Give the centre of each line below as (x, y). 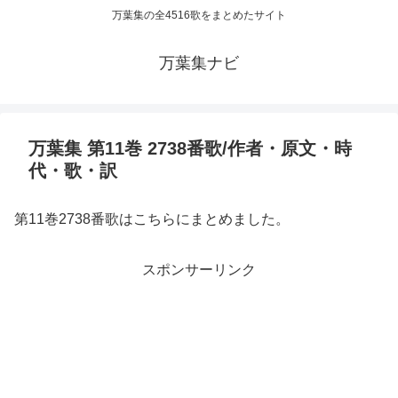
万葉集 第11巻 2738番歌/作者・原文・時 (190, 149)
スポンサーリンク (199, 270)
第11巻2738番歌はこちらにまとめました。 (152, 219)
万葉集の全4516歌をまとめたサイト (199, 16)
